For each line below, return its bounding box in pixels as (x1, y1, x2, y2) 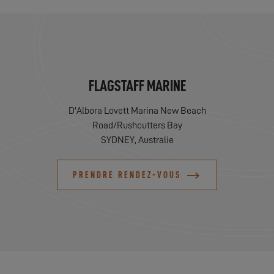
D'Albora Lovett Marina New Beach (68, 106, 206, 116)
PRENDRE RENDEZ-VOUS (73, 171, 181, 180)
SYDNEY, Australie (100, 135, 174, 146)
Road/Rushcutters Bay (92, 120, 182, 131)
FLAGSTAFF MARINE (88, 78, 186, 94)
